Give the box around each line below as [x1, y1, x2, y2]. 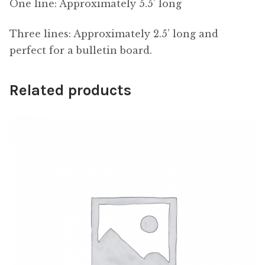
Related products [9, 81, 131, 100]
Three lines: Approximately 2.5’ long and [9, 27, 218, 40]
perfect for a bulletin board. [9, 44, 152, 56]
